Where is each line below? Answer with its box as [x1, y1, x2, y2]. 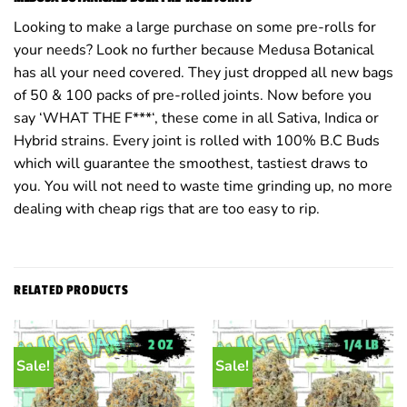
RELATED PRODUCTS [14, 282, 129, 298]
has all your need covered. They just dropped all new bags [14, 63, 393, 84]
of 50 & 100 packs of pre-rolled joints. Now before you [14, 85, 372, 106]
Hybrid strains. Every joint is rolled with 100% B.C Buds [14, 131, 380, 152]
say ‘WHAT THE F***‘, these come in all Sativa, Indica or [14, 108, 379, 129]
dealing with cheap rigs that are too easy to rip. [14, 199, 320, 220]
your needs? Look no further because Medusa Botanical [14, 40, 374, 61]
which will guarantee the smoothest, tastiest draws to [14, 154, 368, 174]
